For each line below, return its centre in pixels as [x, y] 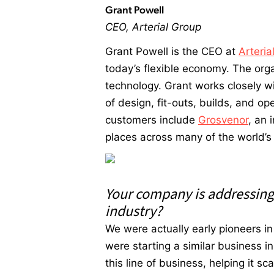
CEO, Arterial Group [156, 27]
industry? [134, 212]
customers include [152, 120]
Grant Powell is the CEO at [172, 52]
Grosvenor [223, 120]
